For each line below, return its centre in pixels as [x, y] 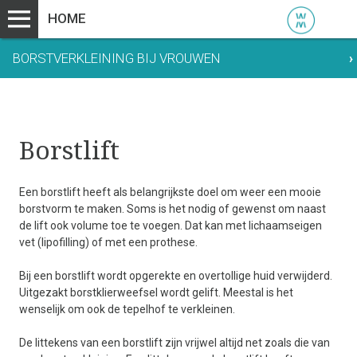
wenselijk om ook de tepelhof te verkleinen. [127, 309]
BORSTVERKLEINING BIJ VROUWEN [117, 58]
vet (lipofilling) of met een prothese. [109, 242]
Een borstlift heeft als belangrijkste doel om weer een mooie [171, 192]
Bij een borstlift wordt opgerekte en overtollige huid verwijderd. [176, 276]
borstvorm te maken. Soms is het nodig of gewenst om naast [173, 209]
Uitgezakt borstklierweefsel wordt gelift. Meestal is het [157, 292]
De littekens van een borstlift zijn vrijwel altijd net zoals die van [175, 343]
